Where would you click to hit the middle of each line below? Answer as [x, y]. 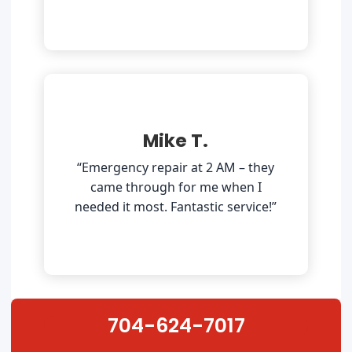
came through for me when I [176, 187]
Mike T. [176, 140]
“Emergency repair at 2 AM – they [176, 167]
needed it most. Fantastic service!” [176, 206]
